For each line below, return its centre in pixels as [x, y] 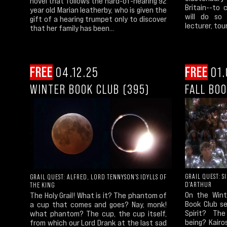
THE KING [42, 185]
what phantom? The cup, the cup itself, [98, 213]
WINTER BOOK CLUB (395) [90, 89]
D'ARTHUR [198, 185]
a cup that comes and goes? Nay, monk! [98, 204]
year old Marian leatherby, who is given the [98, 10]
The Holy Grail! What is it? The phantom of [98, 195]
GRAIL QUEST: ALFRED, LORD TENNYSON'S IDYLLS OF [98, 177]
